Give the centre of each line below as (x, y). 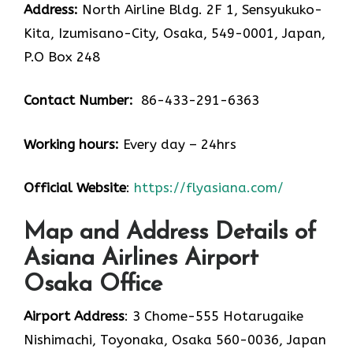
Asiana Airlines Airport (141, 258)
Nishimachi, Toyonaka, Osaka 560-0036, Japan (175, 339)
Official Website (75, 188)
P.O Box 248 (62, 56)
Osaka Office (93, 284)
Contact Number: (78, 100)
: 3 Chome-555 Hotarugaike (214, 316)
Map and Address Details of (170, 232)
